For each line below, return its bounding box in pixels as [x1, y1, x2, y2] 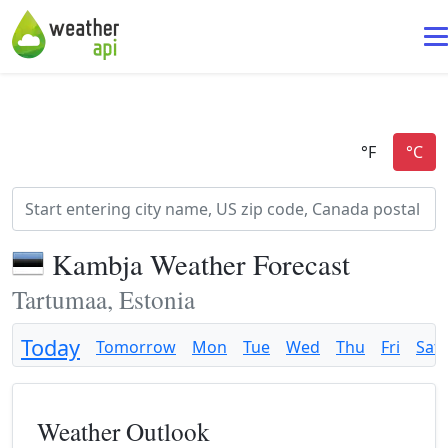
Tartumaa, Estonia [12, 282, 195, 316]
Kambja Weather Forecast [52, 245, 350, 283]
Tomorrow [96, 336, 176, 358]
